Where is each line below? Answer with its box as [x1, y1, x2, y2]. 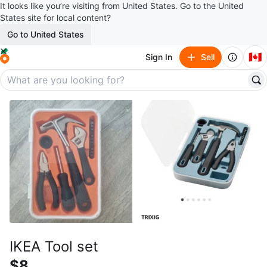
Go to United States [7, 29, 84, 39]
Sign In [145, 52, 172, 62]
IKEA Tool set [10, 238, 98, 255]
